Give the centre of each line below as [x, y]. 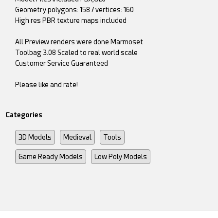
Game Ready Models [51, 157]
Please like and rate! [47, 85]
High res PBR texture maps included [71, 20]
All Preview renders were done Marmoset [79, 42]
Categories [24, 115]
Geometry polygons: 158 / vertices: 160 [75, 10]
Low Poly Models [121, 157]
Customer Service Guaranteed [62, 63]
